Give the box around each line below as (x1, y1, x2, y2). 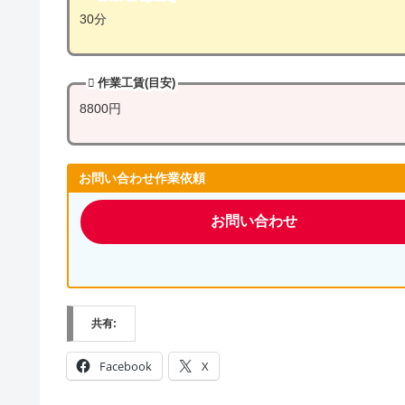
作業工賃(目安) (98, 77, 176, 90)
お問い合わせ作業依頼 (79, 171, 206, 186)
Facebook (99, 358, 152, 375)
